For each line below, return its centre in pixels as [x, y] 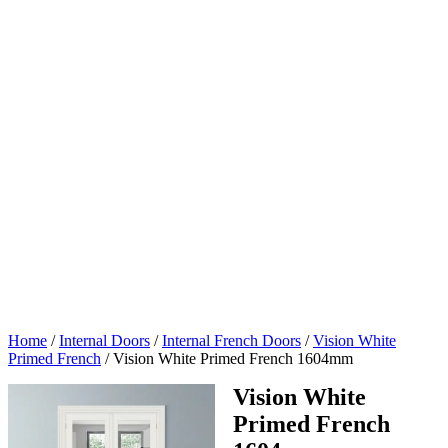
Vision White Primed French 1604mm [233, 358]
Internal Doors [104, 340]
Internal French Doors [231, 340]
